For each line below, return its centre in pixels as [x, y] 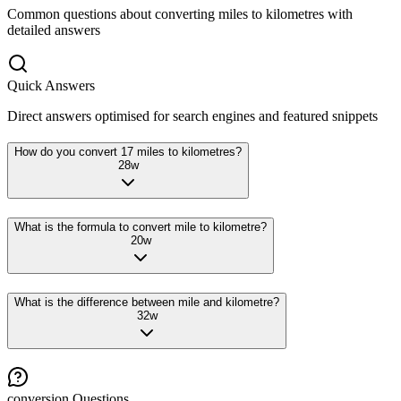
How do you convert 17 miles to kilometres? [128, 152]
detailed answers [54, 30]
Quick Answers [51, 85]
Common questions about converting [111, 13]
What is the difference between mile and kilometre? [147, 302]
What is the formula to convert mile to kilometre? [141, 227]
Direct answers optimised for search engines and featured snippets [192, 115]
